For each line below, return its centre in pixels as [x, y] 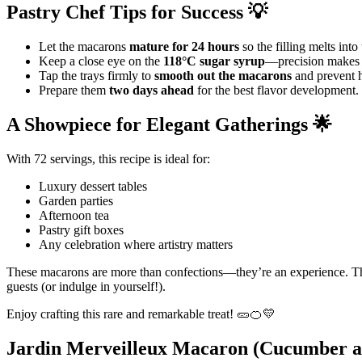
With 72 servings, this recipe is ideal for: [108, 158]
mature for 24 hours [184, 46]
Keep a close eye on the [101, 61]
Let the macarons [84, 46]
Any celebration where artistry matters [136, 244]
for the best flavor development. [276, 90]
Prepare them [74, 90]
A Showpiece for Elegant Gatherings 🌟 [169, 124]
